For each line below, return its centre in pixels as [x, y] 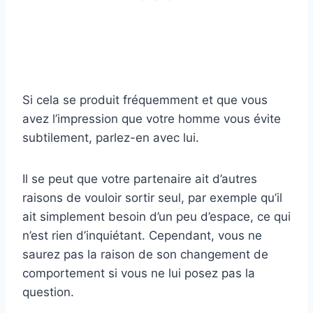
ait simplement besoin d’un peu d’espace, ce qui [156, 216]
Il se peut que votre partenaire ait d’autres [140, 179]
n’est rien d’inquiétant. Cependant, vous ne [142, 235]
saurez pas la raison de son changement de [145, 254]
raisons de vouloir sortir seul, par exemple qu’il [152, 197]
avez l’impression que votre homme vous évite [152, 118]
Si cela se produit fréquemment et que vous [145, 100]
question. [48, 292]
